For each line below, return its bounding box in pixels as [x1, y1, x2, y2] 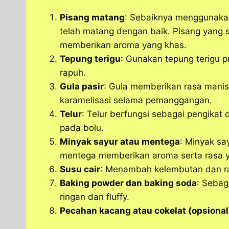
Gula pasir [60, 81, 104, 92]
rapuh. [60, 67, 86, 78]
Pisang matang [60, 12, 125, 23]
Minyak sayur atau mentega [60, 136, 180, 147]
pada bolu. [60, 123, 104, 133]
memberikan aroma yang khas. [60, 40, 187, 51]
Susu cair [60, 164, 100, 175]
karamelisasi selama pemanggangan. [60, 95, 212, 106]
